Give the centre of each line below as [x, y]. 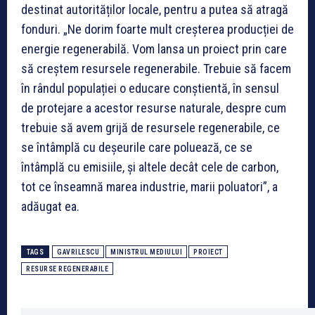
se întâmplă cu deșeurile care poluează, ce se [137, 147]
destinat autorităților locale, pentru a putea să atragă [155, 9]
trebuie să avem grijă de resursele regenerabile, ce [150, 127]
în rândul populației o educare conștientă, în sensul [150, 88]
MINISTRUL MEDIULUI [146, 252]
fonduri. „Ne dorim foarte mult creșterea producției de [157, 29]
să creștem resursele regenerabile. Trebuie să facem [156, 68]
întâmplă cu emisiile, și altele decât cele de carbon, [150, 167]
